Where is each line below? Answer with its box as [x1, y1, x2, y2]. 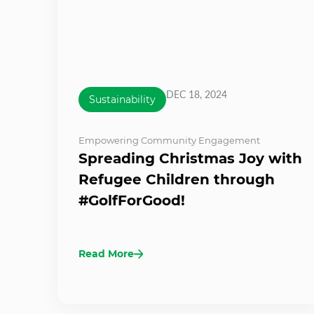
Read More [78, 247, 134, 261]
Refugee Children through [78, 171, 275, 189]
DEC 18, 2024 [166, 88, 227, 101]
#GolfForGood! [78, 192, 185, 210]
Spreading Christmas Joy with [78, 150, 302, 168]
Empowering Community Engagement [78, 135, 260, 146]
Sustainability [89, 93, 156, 107]
